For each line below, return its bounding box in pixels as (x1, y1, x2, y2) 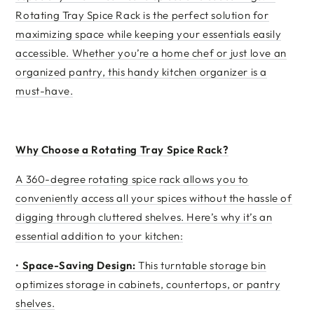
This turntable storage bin (138, 259, 266, 272)
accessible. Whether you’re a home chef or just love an (15, 46, 287, 60)
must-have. (15, 84, 74, 97)
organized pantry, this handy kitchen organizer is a (15, 65, 267, 78)
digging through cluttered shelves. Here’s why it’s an (15, 210, 273, 224)
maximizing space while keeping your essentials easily (15, 27, 282, 41)
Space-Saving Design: (22, 259, 139, 272)
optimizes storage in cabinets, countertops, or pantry (15, 278, 281, 291)
